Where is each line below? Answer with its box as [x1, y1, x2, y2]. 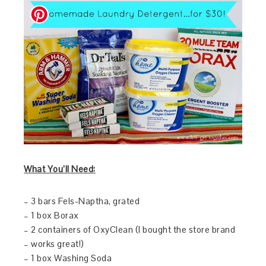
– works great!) [24, 237, 84, 249]
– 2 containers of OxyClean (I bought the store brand [24, 223, 236, 235]
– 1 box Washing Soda [24, 252, 112, 264]
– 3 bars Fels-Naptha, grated [24, 195, 140, 207]
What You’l [24, 163, 68, 175]
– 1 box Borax [24, 209, 79, 221]
